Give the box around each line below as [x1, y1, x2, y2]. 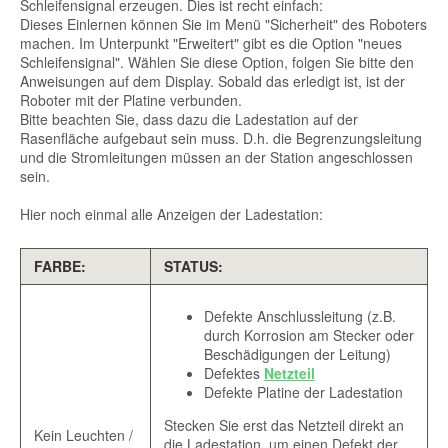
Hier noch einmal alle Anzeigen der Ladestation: [20, 204, 323, 225]
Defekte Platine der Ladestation [203, 382, 403, 403]
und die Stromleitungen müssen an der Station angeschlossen [20, 147, 413, 168]
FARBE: [33, 256, 86, 277]
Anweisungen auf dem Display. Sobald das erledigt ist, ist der [20, 71, 405, 92]
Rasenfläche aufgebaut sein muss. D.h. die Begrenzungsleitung [20, 128, 422, 149]
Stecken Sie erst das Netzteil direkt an [163, 415, 404, 436]
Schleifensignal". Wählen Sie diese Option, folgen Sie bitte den [20, 52, 414, 73]
